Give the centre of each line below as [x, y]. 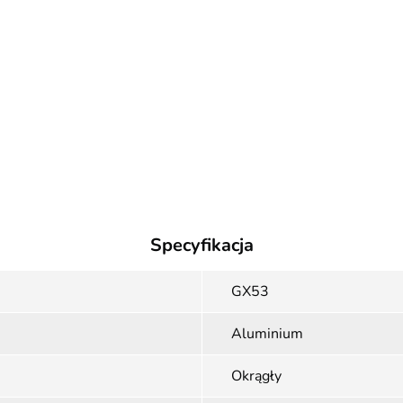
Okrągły [256, 376]
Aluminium [267, 334]
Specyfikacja [201, 245]
